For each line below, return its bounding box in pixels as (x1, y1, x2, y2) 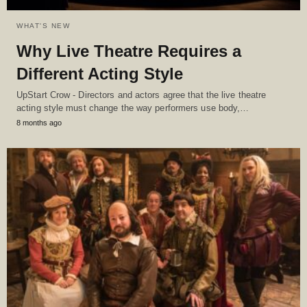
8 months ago (16, 119, 62, 127)
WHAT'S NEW (16, 22, 70, 30)
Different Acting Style (16, 64, 183, 84)
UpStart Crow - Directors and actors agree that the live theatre (16, 90, 267, 101)
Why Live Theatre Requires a (16, 42, 241, 61)
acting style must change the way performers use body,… (16, 103, 249, 114)
